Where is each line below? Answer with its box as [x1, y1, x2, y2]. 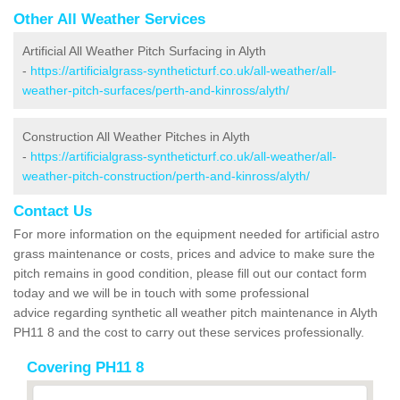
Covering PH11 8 [27, 358, 144, 376]
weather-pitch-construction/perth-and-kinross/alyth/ [22, 168, 310, 183]
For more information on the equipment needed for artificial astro [13, 226, 379, 241]
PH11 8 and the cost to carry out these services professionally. [13, 324, 368, 339]
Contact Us [13, 202, 92, 220]
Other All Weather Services [13, 10, 205, 28]
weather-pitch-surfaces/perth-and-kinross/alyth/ [22, 82, 289, 97]
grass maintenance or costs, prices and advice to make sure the [13, 246, 375, 261]
